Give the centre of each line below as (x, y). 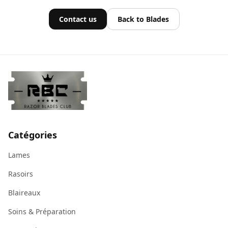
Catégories (33, 135)
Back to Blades (143, 19)
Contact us (78, 19)
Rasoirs (21, 174)
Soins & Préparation (42, 211)
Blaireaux (24, 193)
